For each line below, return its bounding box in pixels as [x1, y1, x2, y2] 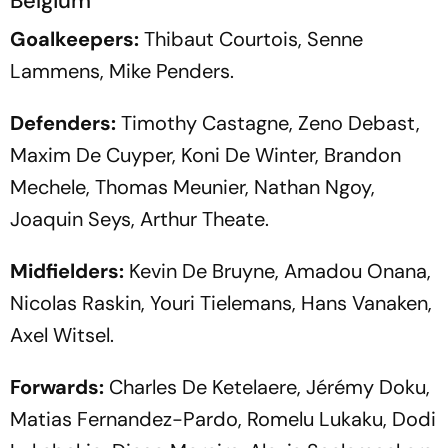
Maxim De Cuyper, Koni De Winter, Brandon [10, 141, 401, 168]
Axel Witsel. [10, 321, 114, 348]
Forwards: [10, 373, 104, 400]
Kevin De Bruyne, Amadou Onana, [124, 257, 431, 284]
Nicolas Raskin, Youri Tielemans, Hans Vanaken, [10, 289, 432, 316]
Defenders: [10, 109, 116, 136]
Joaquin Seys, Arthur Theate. [10, 205, 269, 232]
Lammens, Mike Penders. [10, 57, 234, 84]
